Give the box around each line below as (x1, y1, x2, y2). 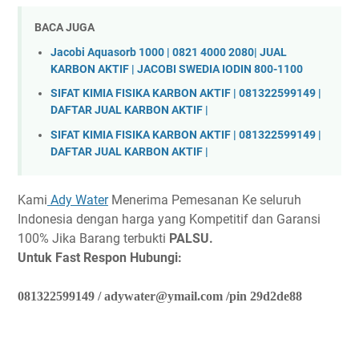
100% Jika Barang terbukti (18, 231, 169, 247)
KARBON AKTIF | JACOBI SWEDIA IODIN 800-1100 (50, 62, 303, 76)
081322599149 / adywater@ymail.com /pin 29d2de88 (18, 289, 302, 304)
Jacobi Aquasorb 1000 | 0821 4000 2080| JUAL (50, 45, 287, 59)
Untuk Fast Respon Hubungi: (18, 250, 182, 266)
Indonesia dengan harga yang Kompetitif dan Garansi (18, 212, 321, 228)
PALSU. (169, 231, 213, 247)
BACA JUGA (34, 21, 95, 34)
